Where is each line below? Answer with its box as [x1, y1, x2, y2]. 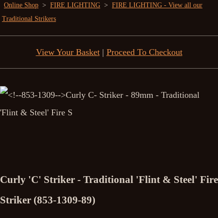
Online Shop [4, 1, 38, 9]
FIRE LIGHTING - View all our [112, 1, 202, 9]
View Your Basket [36, 47, 100, 57]
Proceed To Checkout [106, 47, 182, 57]
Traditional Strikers [2, 15, 56, 22]
